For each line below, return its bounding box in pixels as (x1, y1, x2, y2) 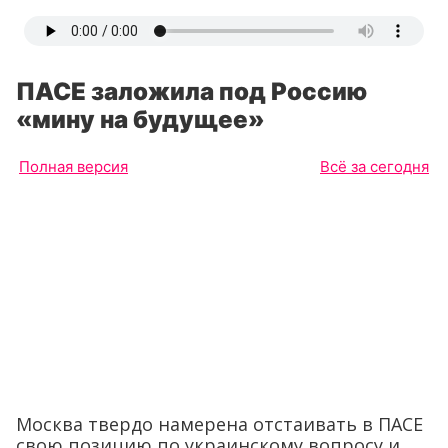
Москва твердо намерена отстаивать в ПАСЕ (16, 411, 423, 436)
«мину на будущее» (16, 105, 265, 134)
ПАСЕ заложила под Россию (16, 77, 367, 106)
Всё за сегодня (320, 157, 429, 176)
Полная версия (19, 157, 128, 176)
